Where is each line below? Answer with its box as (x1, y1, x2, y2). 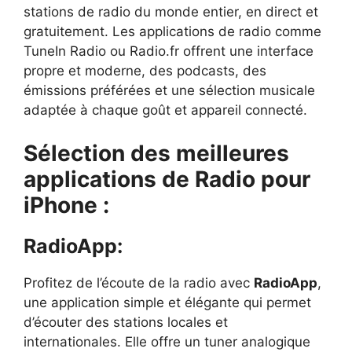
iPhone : (24, 191, 109, 218)
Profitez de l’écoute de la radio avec (24, 274, 254, 291)
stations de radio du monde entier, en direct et (24, 4, 318, 20)
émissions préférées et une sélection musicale (24, 82, 315, 99)
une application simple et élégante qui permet (24, 294, 311, 310)
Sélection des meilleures (24, 139, 289, 167)
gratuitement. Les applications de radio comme (24, 24, 321, 40)
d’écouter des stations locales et (24, 313, 228, 330)
